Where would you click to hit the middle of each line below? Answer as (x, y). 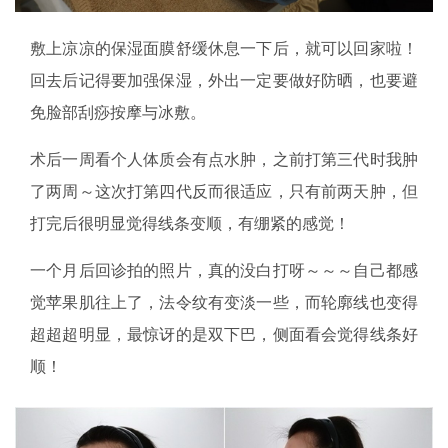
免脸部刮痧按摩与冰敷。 (118, 111)
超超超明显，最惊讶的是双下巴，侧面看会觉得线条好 (224, 333)
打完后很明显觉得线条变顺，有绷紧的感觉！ (190, 222)
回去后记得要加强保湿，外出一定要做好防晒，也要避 (224, 79)
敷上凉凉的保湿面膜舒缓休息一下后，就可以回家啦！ (224, 47)
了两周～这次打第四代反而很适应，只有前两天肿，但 (224, 190)
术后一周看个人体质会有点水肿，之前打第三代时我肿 (224, 158)
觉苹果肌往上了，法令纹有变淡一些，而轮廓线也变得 (224, 301)
